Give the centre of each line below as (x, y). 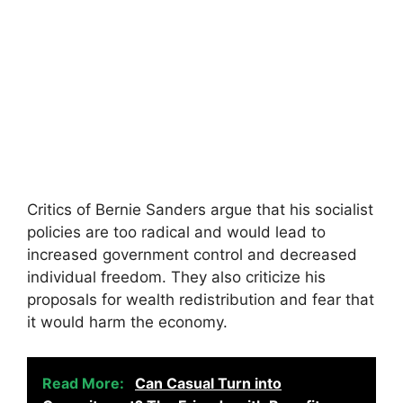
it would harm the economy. (127, 322)
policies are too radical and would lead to (176, 232)
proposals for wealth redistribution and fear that (201, 300)
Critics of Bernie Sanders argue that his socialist (200, 210)
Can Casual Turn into (208, 383)
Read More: (85, 383)
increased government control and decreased (192, 255)
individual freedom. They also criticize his (176, 277)
